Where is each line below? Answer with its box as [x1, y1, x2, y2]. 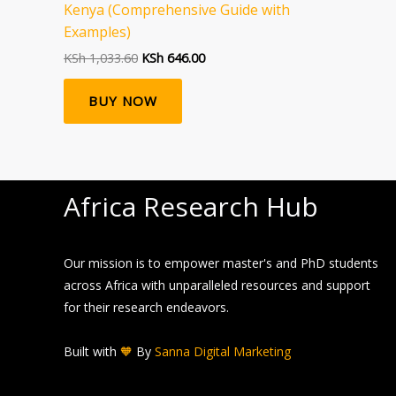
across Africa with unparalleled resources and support [64, 277, 370, 294]
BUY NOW [88, 92, 157, 110]
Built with [64, 342, 120, 360]
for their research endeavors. [64, 299, 229, 316]
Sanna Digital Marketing [155, 342, 291, 360]
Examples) [64, 21, 131, 42]
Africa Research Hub [64, 188, 318, 225]
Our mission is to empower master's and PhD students [64, 255, 378, 272]
